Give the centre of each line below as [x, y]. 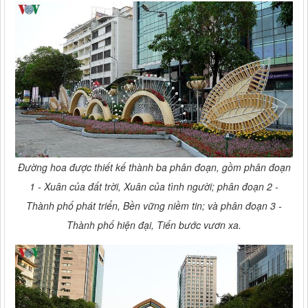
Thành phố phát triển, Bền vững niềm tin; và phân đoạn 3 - [154, 205]
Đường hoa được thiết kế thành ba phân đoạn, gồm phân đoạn [154, 167]
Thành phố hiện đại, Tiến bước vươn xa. [154, 224]
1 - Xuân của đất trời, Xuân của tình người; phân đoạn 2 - [154, 186]
